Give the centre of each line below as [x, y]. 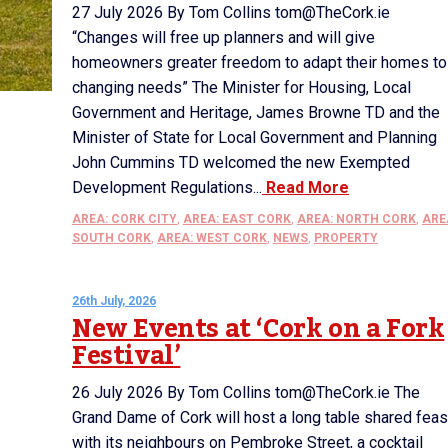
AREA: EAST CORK [237, 219]
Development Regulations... [167, 187]
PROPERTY [346, 238]
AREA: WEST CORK [212, 238]
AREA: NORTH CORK [356, 219]
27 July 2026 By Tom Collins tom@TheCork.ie [231, 12]
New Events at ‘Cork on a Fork [258, 329]
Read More [305, 187]
